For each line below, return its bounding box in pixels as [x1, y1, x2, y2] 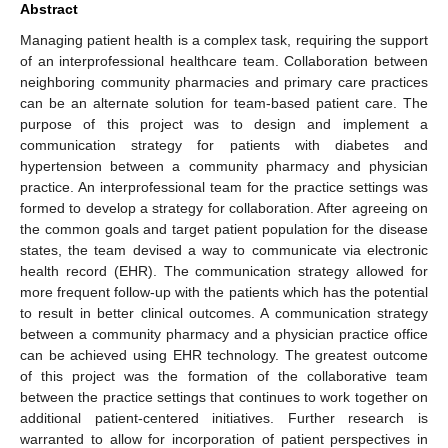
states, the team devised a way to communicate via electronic [20, 241, 428, 258]
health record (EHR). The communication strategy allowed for [20, 262, 428, 279]
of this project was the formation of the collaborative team [20, 367, 428, 384]
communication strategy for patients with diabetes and [20, 136, 428, 153]
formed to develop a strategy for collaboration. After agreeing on [20, 199, 428, 216]
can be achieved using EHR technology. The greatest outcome [20, 346, 428, 363]
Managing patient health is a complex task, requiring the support [20, 31, 428, 48]
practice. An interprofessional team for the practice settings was [20, 178, 428, 195]
